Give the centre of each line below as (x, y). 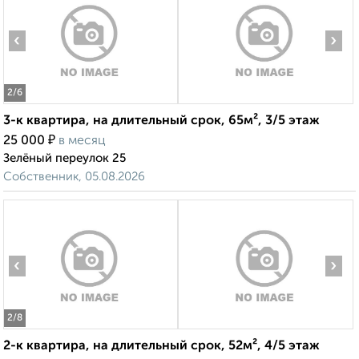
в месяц (82, 141)
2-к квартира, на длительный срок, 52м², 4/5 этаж (161, 347)
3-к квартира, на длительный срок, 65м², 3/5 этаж (161, 121)
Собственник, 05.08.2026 (74, 177)
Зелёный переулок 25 (65, 159)
